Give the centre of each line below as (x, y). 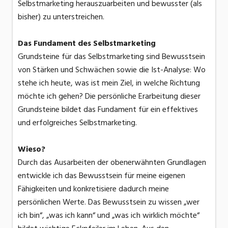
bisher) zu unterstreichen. (61, 17)
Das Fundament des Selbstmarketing (87, 44)
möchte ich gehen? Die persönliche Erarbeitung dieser (109, 96)
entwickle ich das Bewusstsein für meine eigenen (102, 176)
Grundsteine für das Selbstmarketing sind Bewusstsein (111, 57)
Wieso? (32, 149)
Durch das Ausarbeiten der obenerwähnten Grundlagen (112, 163)
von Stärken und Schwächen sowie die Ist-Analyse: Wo (112, 70)
